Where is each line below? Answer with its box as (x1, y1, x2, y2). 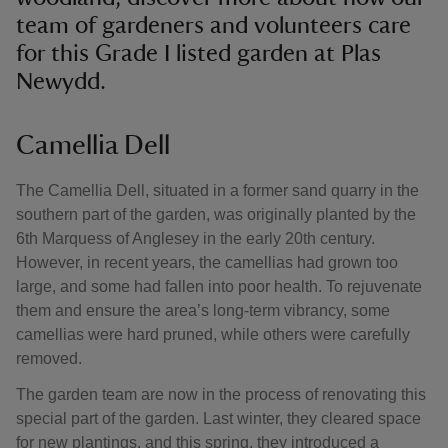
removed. (16, 350, 82, 367)
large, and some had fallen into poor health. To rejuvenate (16, 278, 422, 295)
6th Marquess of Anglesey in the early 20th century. (16, 230, 375, 247)
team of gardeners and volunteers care (16, 14, 411, 38)
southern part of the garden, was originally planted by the (16, 206, 416, 223)
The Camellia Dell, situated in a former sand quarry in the (16, 182, 419, 199)
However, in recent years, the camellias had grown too (16, 254, 398, 271)
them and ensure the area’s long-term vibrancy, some (16, 302, 390, 319)
